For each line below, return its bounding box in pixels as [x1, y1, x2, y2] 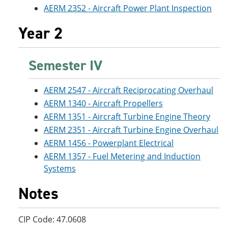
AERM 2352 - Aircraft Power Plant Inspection [44, 3, 212, 14]
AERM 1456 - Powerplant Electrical [44, 137, 174, 149]
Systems [44, 163, 76, 174]
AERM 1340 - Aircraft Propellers [44, 98, 163, 109]
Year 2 [18, 22, 63, 44]
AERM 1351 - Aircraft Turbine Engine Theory [44, 111, 210, 122]
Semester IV [28, 56, 102, 75]
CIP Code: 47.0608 [18, 214, 86, 225]
